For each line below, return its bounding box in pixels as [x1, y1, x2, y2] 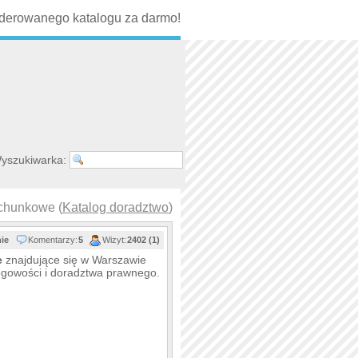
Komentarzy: [28, 235, 78, 245]
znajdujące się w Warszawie [2, 253, 146, 266]
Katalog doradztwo [62, 201, 169, 214]
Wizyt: [102, 235, 126, 245]
